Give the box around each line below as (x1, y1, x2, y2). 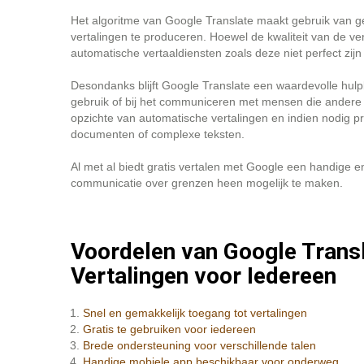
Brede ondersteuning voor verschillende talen (83, 339, 316, 352)
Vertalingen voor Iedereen (71, 262, 336, 289)
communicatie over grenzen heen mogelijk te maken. (71, 176, 343, 189)
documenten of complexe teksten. (71, 128, 245, 141)
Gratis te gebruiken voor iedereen (83, 323, 256, 336)
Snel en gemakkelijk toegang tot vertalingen (83, 306, 307, 319)
